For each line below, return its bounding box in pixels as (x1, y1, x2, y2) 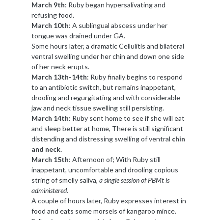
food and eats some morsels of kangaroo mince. (31, 207, 176, 216)
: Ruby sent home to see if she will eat (68, 114, 185, 123)
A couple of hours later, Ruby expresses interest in (31, 196, 186, 205)
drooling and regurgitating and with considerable (31, 93, 180, 102)
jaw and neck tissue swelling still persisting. (31, 104, 164, 112)
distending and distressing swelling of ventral (31, 135, 172, 143)
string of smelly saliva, (31, 176, 99, 185)
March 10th (31, 21, 69, 30)
